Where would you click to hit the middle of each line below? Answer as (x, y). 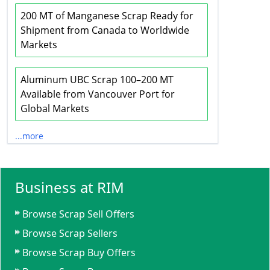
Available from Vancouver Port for (98, 94)
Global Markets (55, 108)
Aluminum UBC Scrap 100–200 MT (97, 80)
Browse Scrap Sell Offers (78, 214)
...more (29, 136)
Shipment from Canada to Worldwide (105, 30)
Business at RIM (70, 187)
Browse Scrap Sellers (70, 233)
